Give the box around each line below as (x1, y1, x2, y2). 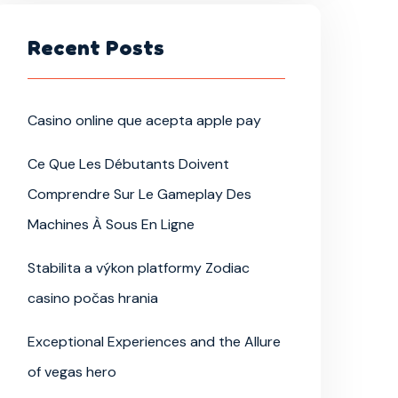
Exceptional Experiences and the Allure (28, 332, 281, 352)
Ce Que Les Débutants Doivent (28, 155, 229, 174)
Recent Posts (28, 35, 164, 61)
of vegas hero (28, 362, 116, 382)
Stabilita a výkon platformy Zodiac (28, 259, 250, 278)
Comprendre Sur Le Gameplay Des (28, 185, 251, 204)
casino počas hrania (28, 289, 158, 308)
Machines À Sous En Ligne (28, 215, 195, 235)
